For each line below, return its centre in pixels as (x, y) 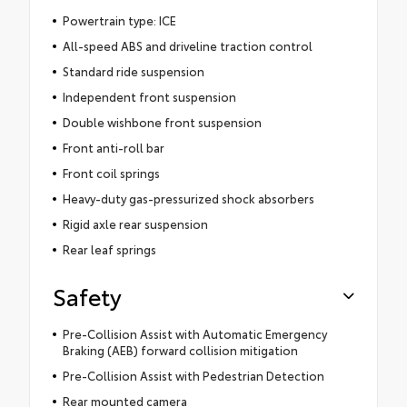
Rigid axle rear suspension (135, 224)
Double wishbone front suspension (162, 122)
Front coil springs (111, 173)
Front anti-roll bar (113, 148)
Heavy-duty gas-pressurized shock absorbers (188, 199)
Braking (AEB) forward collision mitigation (180, 350)
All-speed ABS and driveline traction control (187, 46)
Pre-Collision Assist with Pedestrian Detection (193, 376)
